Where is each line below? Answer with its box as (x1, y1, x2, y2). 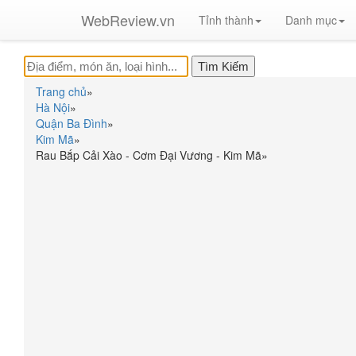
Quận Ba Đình (36, 115, 107, 131)
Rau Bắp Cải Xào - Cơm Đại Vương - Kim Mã (36, 147, 261, 163)
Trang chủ (36, 83, 87, 99)
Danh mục (285, 12, 337, 28)
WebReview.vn (81, 10, 175, 30)
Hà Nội (36, 99, 70, 115)
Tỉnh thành (199, 12, 253, 28)
